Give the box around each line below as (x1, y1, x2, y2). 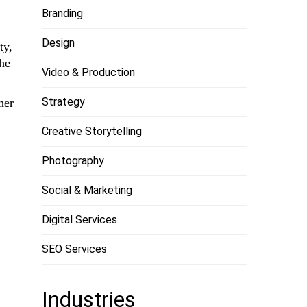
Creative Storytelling (42, 125, 142, 138)
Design (42, 36, 75, 49)
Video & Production (42, 66, 135, 79)
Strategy (42, 95, 85, 108)
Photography (42, 154, 104, 167)
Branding (42, 7, 83, 20)
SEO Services (42, 243, 107, 256)
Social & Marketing (42, 184, 132, 197)
